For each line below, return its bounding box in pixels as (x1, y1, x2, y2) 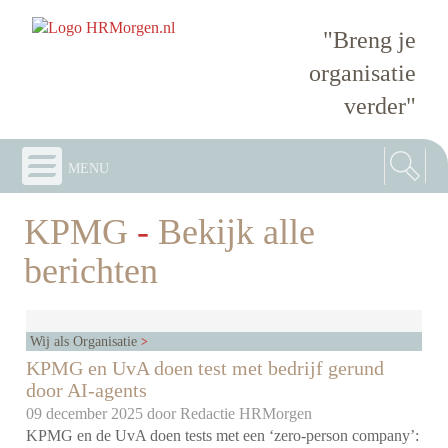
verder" (343, 92, 416, 119)
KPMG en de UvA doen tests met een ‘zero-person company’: (26, 427, 420, 445)
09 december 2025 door (26, 405, 181, 423)
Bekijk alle (149, 211, 316, 252)
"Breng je (322, 26, 416, 53)
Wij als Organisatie (30, 333, 142, 350)
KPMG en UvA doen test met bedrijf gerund (26, 357, 385, 380)
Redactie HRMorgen (180, 405, 313, 423)
